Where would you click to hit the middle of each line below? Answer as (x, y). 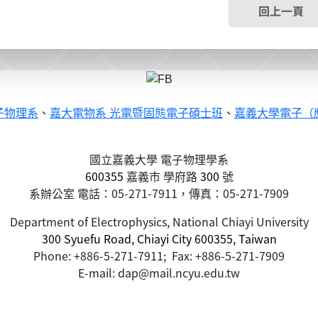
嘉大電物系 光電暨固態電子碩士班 (136, 113)
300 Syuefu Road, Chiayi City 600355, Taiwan (159, 238)
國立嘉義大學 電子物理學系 (159, 159)
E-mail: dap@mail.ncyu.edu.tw (159, 272)
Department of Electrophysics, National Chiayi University (159, 221)
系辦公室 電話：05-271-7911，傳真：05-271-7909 (159, 193)
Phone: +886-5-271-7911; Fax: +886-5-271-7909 (159, 255)
